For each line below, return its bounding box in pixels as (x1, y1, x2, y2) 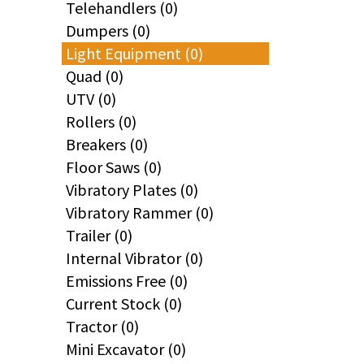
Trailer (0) (66, 225, 132, 245)
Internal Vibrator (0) (66, 248, 203, 268)
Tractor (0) (66, 316, 139, 336)
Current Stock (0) (66, 293, 182, 314)
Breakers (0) (66, 134, 148, 154)
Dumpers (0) (66, 20, 150, 41)
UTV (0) (66, 89, 116, 109)
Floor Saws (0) (66, 157, 162, 177)
